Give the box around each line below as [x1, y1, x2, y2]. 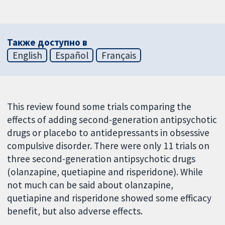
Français [101, 49, 136, 61]
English [12, 49, 42, 61]
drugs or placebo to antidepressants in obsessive [7, 126, 210, 139]
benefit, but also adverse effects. [7, 204, 143, 217]
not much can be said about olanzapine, [7, 178, 174, 191]
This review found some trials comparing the [7, 100, 192, 113]
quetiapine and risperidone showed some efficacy [7, 191, 212, 204]
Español [55, 49, 88, 61]
